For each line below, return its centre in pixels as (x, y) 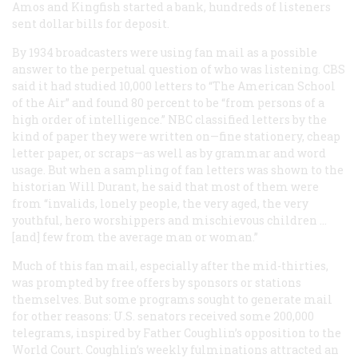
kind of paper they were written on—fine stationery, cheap (176, 136)
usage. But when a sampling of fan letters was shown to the (178, 169)
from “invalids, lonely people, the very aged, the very (160, 203)
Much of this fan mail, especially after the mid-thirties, (170, 265)
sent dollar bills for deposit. (91, 23)
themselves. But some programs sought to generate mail (172, 299)
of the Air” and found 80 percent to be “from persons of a (168, 102)
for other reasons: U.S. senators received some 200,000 (163, 316)
